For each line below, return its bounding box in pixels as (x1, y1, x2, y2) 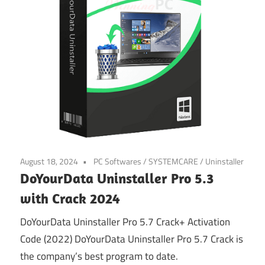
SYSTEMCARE (148, 154, 198, 167)
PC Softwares (93, 154, 141, 167)
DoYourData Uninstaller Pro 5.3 (20, 169, 214, 187)
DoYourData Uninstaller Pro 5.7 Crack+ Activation (20, 214, 230, 230)
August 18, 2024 (20, 154, 78, 167)
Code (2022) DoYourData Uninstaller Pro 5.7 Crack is (20, 231, 243, 247)
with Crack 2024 (20, 189, 120, 207)
